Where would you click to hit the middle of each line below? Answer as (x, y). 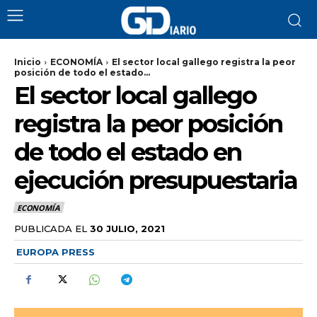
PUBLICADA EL (51, 228)
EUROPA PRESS (56, 252)
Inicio (28, 62)
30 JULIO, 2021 (127, 228)
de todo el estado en (128, 152)
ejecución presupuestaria (156, 180)
